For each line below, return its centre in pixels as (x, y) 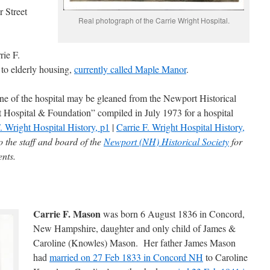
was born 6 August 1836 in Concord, (173, 214)
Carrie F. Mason (67, 214)
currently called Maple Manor (130, 69)
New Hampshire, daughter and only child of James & (134, 228)
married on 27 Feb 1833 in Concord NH (126, 257)
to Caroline (225, 257)
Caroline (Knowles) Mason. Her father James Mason (134, 243)
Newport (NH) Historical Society (166, 141)
